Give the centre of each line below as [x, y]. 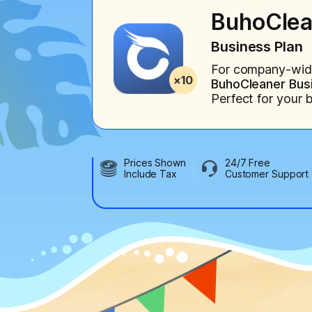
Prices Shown [155, 162]
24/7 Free [247, 162]
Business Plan [257, 46]
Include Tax [150, 173]
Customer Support [267, 173]
